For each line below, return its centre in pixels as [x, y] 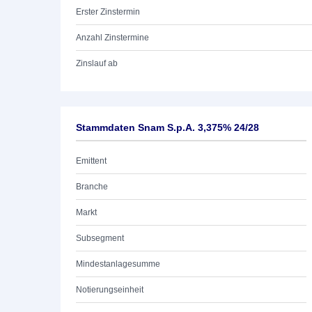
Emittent [91, 161]
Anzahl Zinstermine [112, 38]
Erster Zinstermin [108, 12]
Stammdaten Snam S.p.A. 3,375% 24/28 [167, 127]
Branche [92, 187]
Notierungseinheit [110, 290]
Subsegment [100, 238]
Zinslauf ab [97, 63]
